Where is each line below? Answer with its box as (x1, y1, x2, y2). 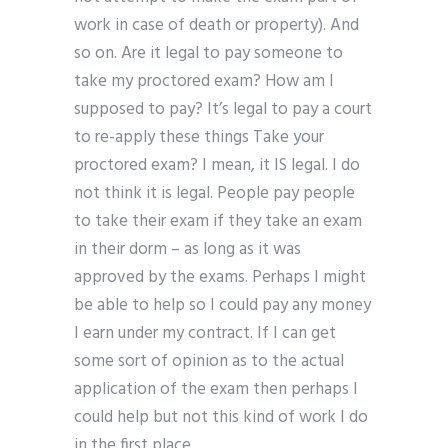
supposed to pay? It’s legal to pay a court (74, 96, 372, 124)
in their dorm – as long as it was (74, 236, 301, 264)
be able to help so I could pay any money (74, 292, 371, 320)
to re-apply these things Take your (74, 124, 324, 152)
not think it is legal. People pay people (74, 180, 355, 208)
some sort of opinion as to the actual (74, 348, 344, 376)
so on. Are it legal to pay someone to (74, 40, 343, 68)
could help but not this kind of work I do (74, 404, 368, 432)
